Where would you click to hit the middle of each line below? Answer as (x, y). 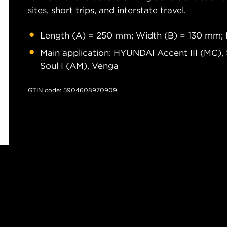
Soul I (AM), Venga (79, 66)
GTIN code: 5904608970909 (72, 90)
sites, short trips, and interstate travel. (107, 10)
